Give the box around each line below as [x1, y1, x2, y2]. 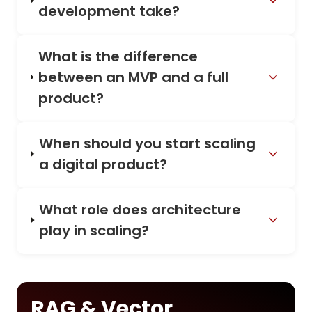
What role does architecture [39, 200, 242, 220]
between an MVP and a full [38, 67, 228, 87]
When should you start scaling [38, 133, 256, 153]
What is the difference [38, 46, 198, 66]
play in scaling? [39, 221, 150, 241]
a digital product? [38, 154, 167, 174]
